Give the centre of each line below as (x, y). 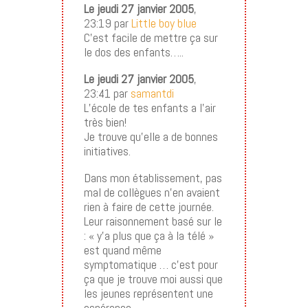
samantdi (152, 93)
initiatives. (107, 151)
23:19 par (107, 23)
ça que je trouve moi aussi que (153, 279)
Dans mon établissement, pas (153, 178)
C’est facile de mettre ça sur (151, 38)
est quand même (122, 250)
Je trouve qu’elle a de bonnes (151, 137)
